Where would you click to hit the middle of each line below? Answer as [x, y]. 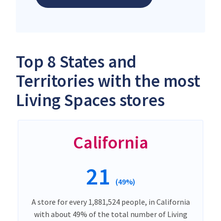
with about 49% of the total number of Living [110, 214]
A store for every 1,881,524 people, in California [110, 202]
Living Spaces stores [90, 100]
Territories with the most [108, 81]
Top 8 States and [76, 61]
